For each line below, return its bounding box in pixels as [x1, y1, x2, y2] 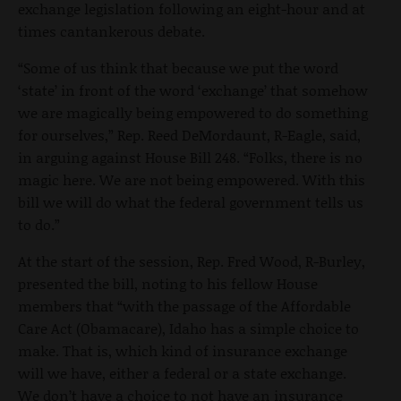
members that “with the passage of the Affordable [18, 294, 351, 316]
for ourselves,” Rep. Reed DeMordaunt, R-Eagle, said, [18, 124, 361, 145]
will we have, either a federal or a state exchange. [18, 362, 346, 383]
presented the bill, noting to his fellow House [18, 272, 318, 294]
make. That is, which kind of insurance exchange [18, 339, 347, 361]
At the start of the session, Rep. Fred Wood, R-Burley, [18, 250, 365, 271]
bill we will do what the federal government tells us [18, 191, 363, 212]
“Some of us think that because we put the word [18, 56, 338, 78]
